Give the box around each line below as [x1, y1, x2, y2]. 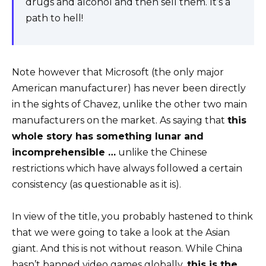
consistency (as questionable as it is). [12, 179, 181, 190]
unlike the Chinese [116, 147, 207, 158]
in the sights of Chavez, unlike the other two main [12, 99, 247, 110]
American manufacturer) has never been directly [12, 83, 246, 94]
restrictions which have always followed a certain [12, 163, 242, 174]
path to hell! [26, 12, 83, 24]
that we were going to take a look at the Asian [12, 227, 230, 239]
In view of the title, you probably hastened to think [12, 211, 253, 223]
